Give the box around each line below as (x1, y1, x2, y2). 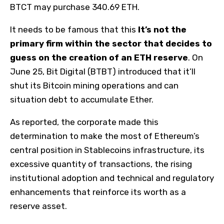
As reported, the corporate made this (10, 116, 158, 127)
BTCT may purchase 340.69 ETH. (10, 1, 139, 12)
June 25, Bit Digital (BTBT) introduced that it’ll (10, 66, 195, 76)
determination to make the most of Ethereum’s (10, 130, 199, 141)
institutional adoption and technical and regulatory (10, 172, 214, 183)
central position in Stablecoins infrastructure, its (10, 144, 204, 155)
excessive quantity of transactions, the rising (10, 158, 192, 169)
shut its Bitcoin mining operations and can (10, 80, 178, 90)
